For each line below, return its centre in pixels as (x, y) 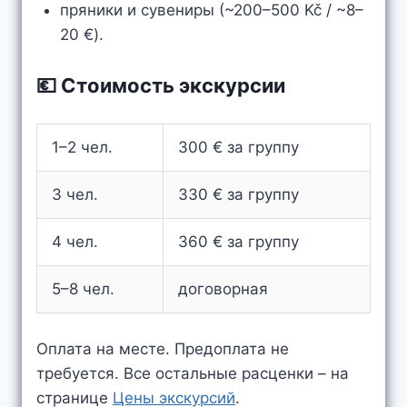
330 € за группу (238, 194)
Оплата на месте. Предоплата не (163, 348)
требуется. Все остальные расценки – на (193, 373)
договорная (223, 289)
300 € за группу (238, 147)
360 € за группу (238, 242)
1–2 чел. (82, 147)
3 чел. (75, 194)
